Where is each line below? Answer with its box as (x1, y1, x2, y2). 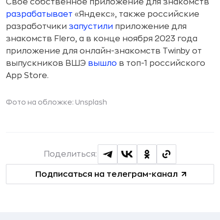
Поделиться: (44, 150, 97, 158)
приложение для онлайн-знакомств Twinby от (6, 47, 202, 55)
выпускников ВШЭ (6, 59, 88, 67)
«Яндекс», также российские (73, 10, 199, 18)
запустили (69, 23, 113, 30)
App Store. (6, 72, 49, 80)
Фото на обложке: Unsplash (6, 99, 107, 106)
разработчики (6, 23, 69, 30)
